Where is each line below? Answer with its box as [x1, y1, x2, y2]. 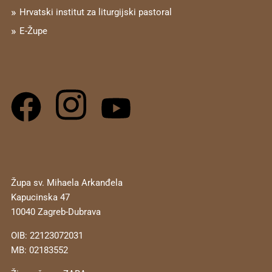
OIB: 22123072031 [10, 229, 83, 241]
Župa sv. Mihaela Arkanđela [10, 177, 123, 188]
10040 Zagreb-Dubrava [10, 206, 101, 217]
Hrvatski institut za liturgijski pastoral [19, 6, 172, 18]
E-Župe [19, 25, 47, 36]
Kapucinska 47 [10, 191, 70, 203]
